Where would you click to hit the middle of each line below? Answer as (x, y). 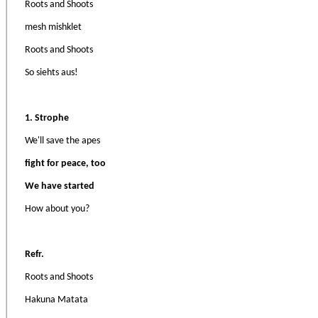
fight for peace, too (65, 164)
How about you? (57, 209)
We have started (60, 187)
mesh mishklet (53, 28)
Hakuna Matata (56, 300)
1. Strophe (47, 119)
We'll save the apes (62, 141)
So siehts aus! (51, 73)
